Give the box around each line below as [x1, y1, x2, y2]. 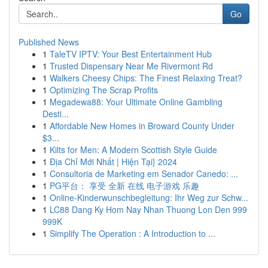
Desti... [42, 108, 69, 120]
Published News [19, 36, 79, 48]
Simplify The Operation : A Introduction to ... [50, 227, 215, 239]
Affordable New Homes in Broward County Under [50, 120, 234, 132]
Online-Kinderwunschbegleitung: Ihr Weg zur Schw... [50, 191, 248, 203]
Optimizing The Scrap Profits [50, 84, 158, 96]
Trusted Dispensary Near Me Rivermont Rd [50, 60, 213, 72]
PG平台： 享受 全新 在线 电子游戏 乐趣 [50, 179, 199, 191]
